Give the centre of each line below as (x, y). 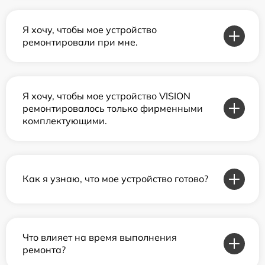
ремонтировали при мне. (80, 42)
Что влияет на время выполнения (100, 237)
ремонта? (44, 249)
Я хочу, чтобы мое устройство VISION (106, 96)
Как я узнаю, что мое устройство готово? (115, 179)
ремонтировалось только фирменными (113, 108)
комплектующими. (65, 120)
